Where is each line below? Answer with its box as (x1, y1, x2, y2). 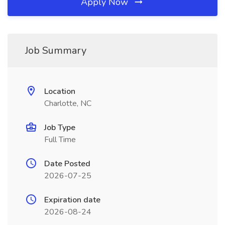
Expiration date (44, 194, 100, 205)
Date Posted (44, 158, 90, 169)
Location (44, 86, 75, 97)
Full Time (44, 134, 76, 145)
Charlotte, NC (44, 98, 91, 109)
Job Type (44, 122, 75, 133)
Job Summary (25, 44, 86, 57)
